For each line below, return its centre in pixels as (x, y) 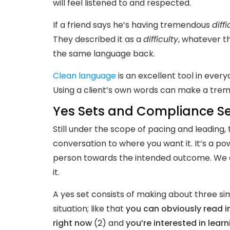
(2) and (109, 223)
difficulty (161, 39)
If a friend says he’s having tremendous (132, 25)
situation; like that (89, 208)
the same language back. (104, 53)
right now (72, 223)
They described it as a (98, 39)
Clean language (84, 75)
